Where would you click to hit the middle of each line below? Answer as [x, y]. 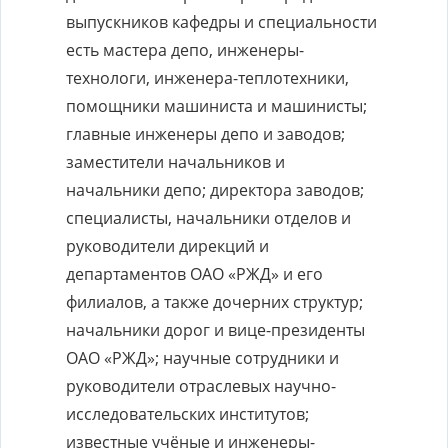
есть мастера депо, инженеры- [185, 50]
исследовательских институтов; [187, 414]
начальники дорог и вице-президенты [215, 330]
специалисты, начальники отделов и [208, 218]
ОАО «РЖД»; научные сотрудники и [202, 358]
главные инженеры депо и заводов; [205, 134]
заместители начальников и [175, 162]
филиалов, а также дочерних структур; [214, 302]
